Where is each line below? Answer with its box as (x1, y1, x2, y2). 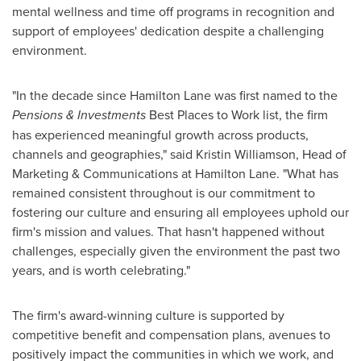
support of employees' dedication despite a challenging (12, 22, 324, 39)
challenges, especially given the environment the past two (12, 242, 340, 259)
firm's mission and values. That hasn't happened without (12, 222, 325, 240)
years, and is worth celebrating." (12, 261, 190, 279)
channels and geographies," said (12, 145, 196, 163)
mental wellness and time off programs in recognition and (12, 2, 334, 20)
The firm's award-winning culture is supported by (12, 306, 284, 324)
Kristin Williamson (196, 145, 296, 163)
